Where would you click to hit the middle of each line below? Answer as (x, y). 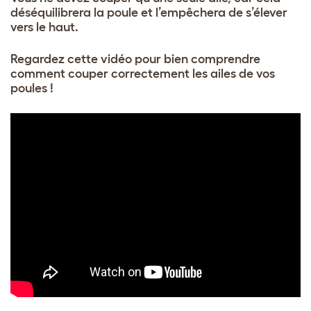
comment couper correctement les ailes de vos (143, 74)
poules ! (32, 89)
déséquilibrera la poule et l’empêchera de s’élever (149, 13)
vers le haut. (44, 27)
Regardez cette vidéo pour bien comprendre (135, 59)
